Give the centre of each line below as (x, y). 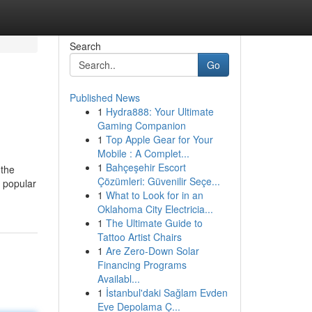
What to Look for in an (154, 195)
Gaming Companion (141, 125)
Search (85, 46)
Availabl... (118, 279)
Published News (104, 97)
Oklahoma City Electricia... (155, 209)
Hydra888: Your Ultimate (159, 111)
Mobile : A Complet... (143, 153)
